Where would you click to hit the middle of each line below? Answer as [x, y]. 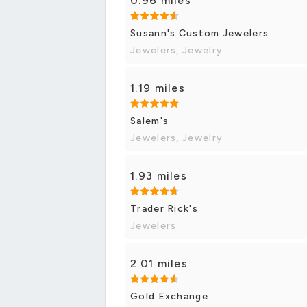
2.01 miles [159, 263]
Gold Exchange [169, 296]
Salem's [150, 121]
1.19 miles [158, 88]
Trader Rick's [164, 208]
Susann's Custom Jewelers [200, 33]
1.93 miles [159, 175]
